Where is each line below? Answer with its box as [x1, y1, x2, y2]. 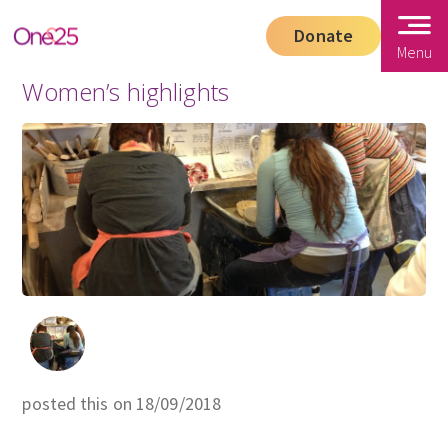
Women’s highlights [22, 75, 229, 108]
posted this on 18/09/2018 [22, 391, 222, 415]
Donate [294, 24, 353, 47]
